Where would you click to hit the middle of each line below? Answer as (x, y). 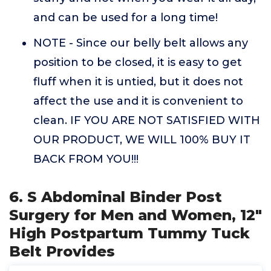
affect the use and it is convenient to (138, 101)
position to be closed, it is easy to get (138, 62)
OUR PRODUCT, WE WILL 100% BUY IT (142, 140)
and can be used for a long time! (126, 18)
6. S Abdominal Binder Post (116, 197)
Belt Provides (62, 251)
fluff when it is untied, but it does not (138, 82)
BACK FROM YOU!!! (86, 159)
